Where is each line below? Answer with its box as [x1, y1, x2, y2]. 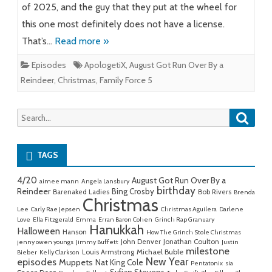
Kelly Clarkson [39, 248, 80, 257]
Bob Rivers [198, 188, 231, 197]
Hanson [63, 228, 87, 237]
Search [16, 110, 41, 121]
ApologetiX [84, 59, 126, 71]
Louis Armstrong [82, 248, 134, 257]
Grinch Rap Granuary [155, 216, 214, 224]
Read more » [55, 35, 109, 47]
